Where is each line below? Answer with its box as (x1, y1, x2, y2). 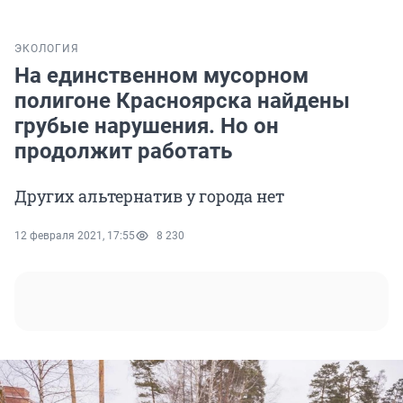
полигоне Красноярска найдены (14, 88, 350, 114)
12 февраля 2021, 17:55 (14, 229, 135, 243)
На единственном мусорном (14, 63, 309, 89)
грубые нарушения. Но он (14, 113, 279, 139)
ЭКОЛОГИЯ (14, 42, 79, 56)
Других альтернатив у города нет (14, 185, 284, 208)
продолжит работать (14, 139, 232, 165)
